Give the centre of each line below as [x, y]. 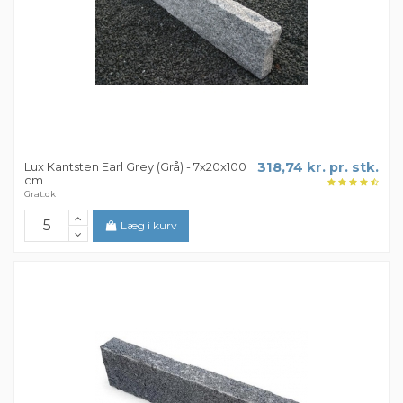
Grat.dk [40, 194]
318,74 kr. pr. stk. [318, 167]
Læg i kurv [149, 226]
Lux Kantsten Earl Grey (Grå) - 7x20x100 [136, 166]
